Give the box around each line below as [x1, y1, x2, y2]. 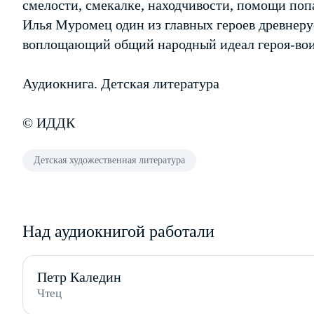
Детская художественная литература [34, 155, 185, 165]
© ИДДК [22, 115, 75, 130]
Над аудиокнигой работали [22, 222, 214, 240]
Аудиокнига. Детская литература [22, 76, 219, 91]
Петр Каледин [37, 269, 121, 285]
